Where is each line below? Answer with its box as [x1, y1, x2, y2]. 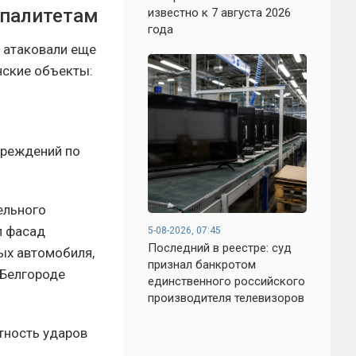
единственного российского [148, 274, 305, 288]
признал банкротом [148, 257, 256, 272]
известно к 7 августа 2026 [148, 6, 291, 20]
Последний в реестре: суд [148, 241, 292, 255]
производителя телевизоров [148, 291, 304, 305]
